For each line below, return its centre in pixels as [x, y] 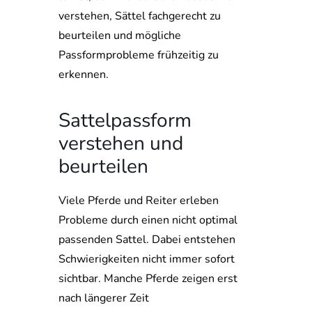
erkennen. [84, 75]
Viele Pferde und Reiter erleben [139, 201]
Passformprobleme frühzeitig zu [139, 55]
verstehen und [121, 143]
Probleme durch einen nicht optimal [148, 220]
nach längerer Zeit [104, 298]
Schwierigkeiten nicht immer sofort [147, 259]
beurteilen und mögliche [120, 36]
